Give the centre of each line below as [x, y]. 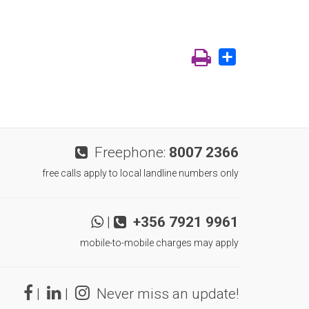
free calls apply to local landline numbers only [140, 173]
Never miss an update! [164, 294]
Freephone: [128, 152]
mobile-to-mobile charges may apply [159, 243]
